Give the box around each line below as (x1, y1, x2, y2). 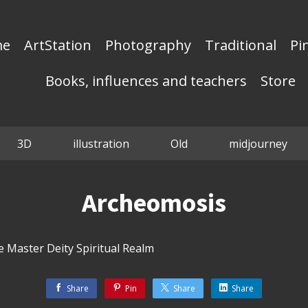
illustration (72, 136, 129, 151)
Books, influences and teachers (45, 71, 247, 90)
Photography (105, 36, 192, 54)
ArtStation (24, 36, 92, 54)
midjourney (228, 136, 287, 151)
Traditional (205, 36, 277, 54)
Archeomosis (82, 186, 226, 219)
